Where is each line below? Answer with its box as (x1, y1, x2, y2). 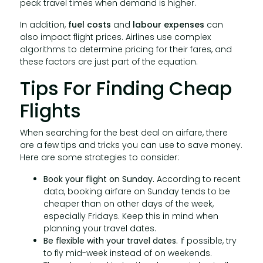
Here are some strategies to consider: (19, 151, 179, 163)
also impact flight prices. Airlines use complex (19, 31, 211, 43)
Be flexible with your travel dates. (43, 235, 178, 247)
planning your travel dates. (43, 222, 156, 234)
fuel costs (68, 19, 111, 31)
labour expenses (132, 19, 204, 31)
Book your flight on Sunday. (43, 173, 154, 185)
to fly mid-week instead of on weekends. (43, 247, 212, 259)
